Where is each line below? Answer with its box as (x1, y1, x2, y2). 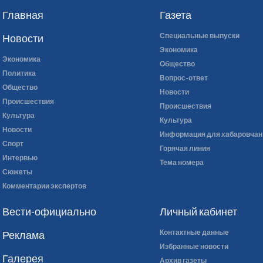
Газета (160, 8, 192, 21)
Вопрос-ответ (160, 73, 208, 82)
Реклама (2, 228, 45, 241)
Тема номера (160, 158, 204, 167)
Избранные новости (160, 242, 229, 251)
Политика (2, 69, 36, 77)
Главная (2, 8, 43, 21)
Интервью (2, 153, 38, 162)
